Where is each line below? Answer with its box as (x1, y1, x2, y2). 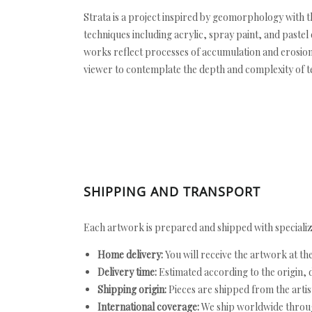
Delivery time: (97, 265, 157, 279)
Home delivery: (97, 248, 163, 261)
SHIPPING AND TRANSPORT (84, 183, 260, 200)
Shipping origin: (97, 283, 166, 296)
